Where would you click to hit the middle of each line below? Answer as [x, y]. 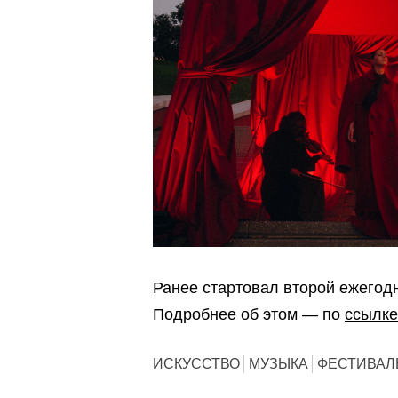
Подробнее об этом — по [249, 314]
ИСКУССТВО [196, 364]
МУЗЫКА [279, 364]
